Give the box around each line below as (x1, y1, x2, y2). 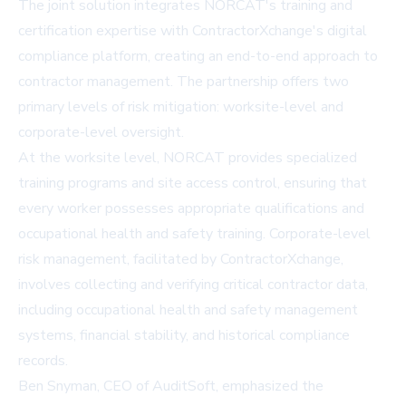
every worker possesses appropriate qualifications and (18, 198, 364, 218)
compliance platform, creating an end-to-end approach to (18, 45, 378, 66)
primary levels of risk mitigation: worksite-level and (18, 96, 343, 117)
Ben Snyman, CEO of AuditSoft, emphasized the (18, 375, 324, 396)
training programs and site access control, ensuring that (18, 172, 367, 193)
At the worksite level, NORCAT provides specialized (18, 147, 357, 168)
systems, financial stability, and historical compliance (18, 324, 350, 345)
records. (18, 350, 68, 371)
